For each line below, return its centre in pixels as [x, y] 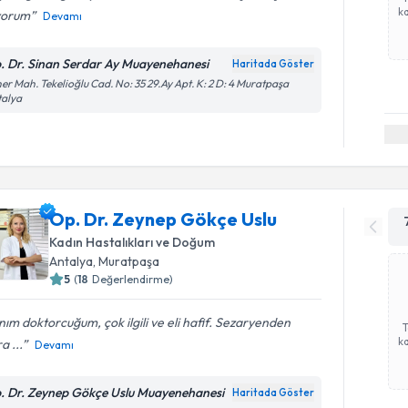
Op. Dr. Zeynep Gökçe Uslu [163, 219]
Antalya [71, 261]
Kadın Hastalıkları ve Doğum [133, 242]
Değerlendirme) [133, 279]
